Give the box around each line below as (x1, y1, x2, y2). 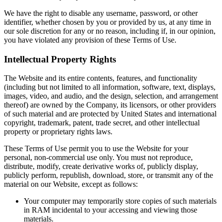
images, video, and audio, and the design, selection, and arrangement (4, 92, 218, 101)
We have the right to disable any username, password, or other (4, 8, 198, 17)
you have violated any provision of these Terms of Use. (4, 35, 176, 44)
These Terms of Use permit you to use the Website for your (4, 144, 188, 153)
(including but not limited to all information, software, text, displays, (4, 83, 216, 92)
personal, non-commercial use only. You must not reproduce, (4, 153, 193, 162)
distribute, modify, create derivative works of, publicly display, (4, 162, 198, 171)
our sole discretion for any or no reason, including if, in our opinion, (4, 26, 216, 35)
